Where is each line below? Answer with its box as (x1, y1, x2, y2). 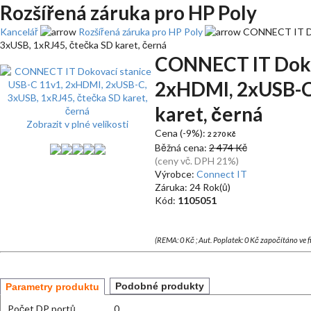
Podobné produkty (115, 280, 204, 292)
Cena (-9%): (155, 127, 208, 139)
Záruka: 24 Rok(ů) (155, 181, 230, 193)
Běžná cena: (155, 142, 209, 153)
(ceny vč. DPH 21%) (155, 155, 239, 167)
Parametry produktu (6, 281, 99, 292)
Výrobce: (155, 168, 196, 180)
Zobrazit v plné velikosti (26, 118, 128, 130)
